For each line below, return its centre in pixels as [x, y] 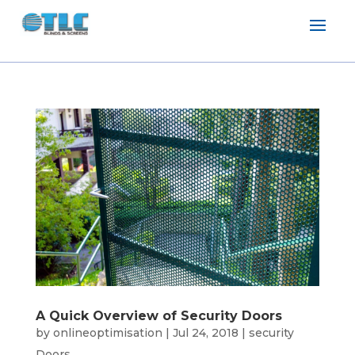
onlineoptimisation [107, 333]
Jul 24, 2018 [205, 333]
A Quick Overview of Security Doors [158, 316]
